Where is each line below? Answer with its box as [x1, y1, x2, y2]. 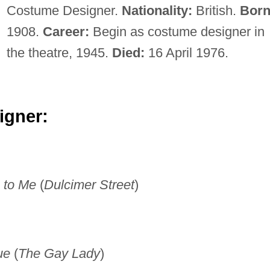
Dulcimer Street [43, 177, 134, 193]
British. [192, 2, 240, 18]
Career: [42, 24, 89, 39]
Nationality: [121, 2, 192, 18]
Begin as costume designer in [89, 24, 265, 39]
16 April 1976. [144, 45, 228, 60]
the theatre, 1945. [6, 45, 112, 60]
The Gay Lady [17, 246, 100, 262]
